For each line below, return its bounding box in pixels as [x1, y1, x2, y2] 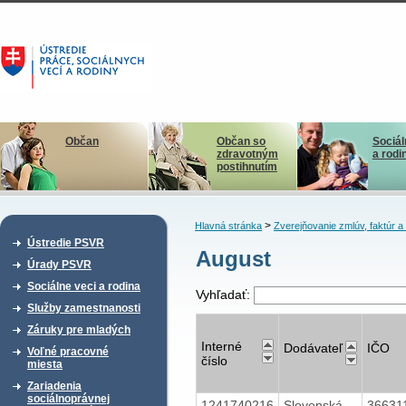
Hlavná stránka [194, 220, 262, 231]
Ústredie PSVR [27, 237, 104, 249]
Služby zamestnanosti [27, 302, 140, 314]
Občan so [216, 135, 266, 148]
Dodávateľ [283, 340, 343, 355]
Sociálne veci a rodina [27, 280, 140, 293]
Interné [200, 338, 242, 353]
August [195, 246, 271, 272]
